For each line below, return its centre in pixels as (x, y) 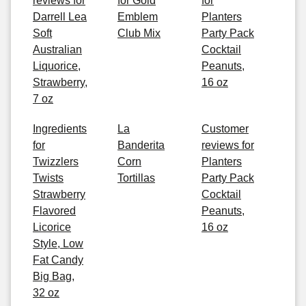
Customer (225, 129)
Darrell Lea (60, 17)
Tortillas (136, 178)
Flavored (54, 211)
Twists (48, 178)
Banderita (141, 145)
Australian (57, 50)
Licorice (52, 227)
